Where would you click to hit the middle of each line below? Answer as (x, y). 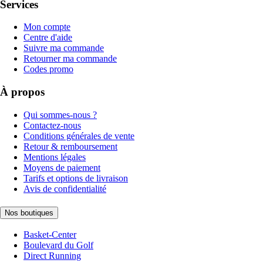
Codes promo (48, 69)
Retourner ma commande (70, 59)
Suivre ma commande (64, 48)
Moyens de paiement (62, 167)
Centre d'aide (48, 38)
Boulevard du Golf (58, 245)
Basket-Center (50, 235)
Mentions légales (55, 157)
